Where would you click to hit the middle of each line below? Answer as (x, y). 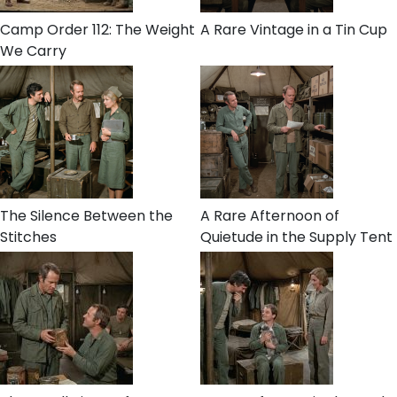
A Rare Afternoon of (270, 216)
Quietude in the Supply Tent (296, 237)
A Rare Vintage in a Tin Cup (294, 30)
